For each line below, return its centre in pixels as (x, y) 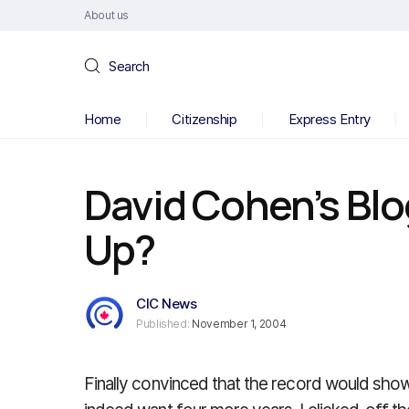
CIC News (167, 304)
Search (129, 66)
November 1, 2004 (238, 324)
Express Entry (329, 119)
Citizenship (204, 119)
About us (107, 15)
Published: (163, 324)
